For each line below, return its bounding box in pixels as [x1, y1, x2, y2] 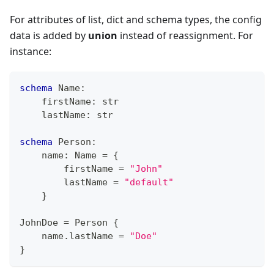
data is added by [10, 29, 88, 43]
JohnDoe [20, 217, 64, 229]
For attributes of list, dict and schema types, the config [10, 13, 262, 27]
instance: [10, 45, 51, 59]
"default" [124, 177, 174, 188]
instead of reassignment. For [117, 29, 253, 43]
